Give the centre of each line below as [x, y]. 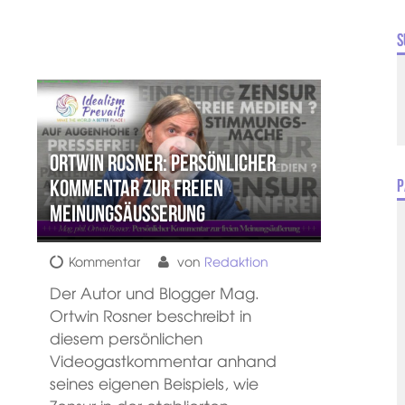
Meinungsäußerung [127, 213]
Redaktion [236, 261]
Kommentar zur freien [136, 188]
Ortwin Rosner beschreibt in [150, 315]
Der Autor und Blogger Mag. [154, 292]
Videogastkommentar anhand [163, 360]
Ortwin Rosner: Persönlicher [162, 162]
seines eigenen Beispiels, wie [154, 382]
